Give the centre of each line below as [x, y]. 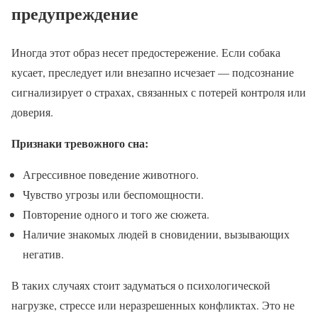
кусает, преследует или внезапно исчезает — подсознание [153, 72]
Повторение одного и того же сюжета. [116, 214]
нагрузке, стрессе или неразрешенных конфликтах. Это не [153, 305]
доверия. [32, 111]
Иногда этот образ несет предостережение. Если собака [146, 52]
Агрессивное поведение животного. [111, 174]
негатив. [43, 253]
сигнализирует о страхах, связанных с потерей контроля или [159, 92]
